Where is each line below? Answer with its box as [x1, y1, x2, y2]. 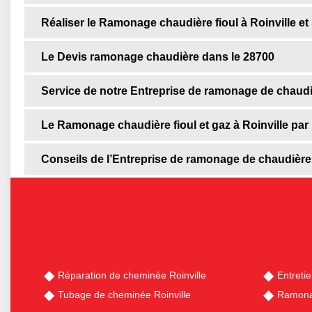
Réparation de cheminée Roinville [58, 270, 206, 281]
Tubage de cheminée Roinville [58, 289, 191, 301]
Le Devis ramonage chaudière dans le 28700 [41, 51, 274, 63]
